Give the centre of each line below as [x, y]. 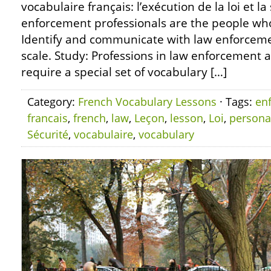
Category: [53, 102]
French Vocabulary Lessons [147, 102]
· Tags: [236, 102]
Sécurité [48, 134]
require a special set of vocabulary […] [124, 72]
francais [47, 118]
